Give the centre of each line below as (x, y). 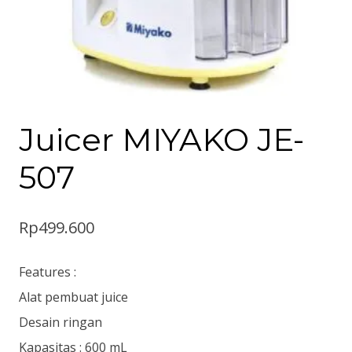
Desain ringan (60, 322)
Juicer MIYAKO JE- (161, 139)
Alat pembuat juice (73, 297)
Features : (48, 272)
